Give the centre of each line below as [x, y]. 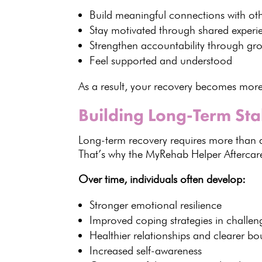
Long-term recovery [123, 140]
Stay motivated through [144, 30]
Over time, [104, 179]
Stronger [111, 205]
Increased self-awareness [146, 251]
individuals [154, 179]
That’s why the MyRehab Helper [150, 154]
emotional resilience [177, 205]
